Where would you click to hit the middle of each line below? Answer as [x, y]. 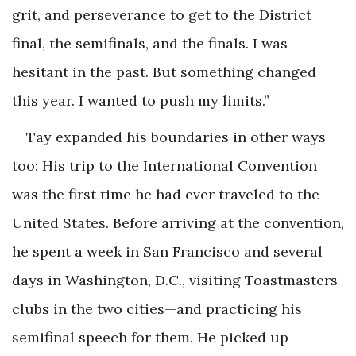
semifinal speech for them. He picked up [150, 337]
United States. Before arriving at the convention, [178, 222]
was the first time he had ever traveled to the [166, 194]
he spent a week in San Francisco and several [167, 251]
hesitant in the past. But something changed [164, 72]
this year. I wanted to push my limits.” [141, 100]
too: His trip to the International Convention [164, 165]
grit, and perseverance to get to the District [162, 14]
